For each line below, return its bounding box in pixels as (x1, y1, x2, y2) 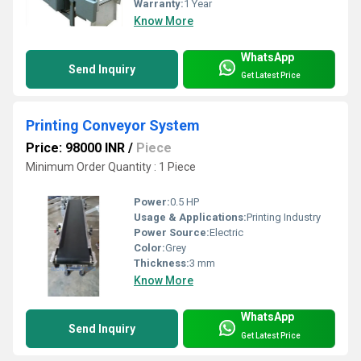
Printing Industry (247, 211, 321, 224)
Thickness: (134, 257, 189, 270)
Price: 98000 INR (26, 139, 125, 156)
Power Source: (134, 226, 210, 239)
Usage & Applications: (134, 211, 247, 224)
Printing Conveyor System (26, 116, 200, 134)
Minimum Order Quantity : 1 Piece (26, 160, 196, 173)
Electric (210, 226, 243, 239)
